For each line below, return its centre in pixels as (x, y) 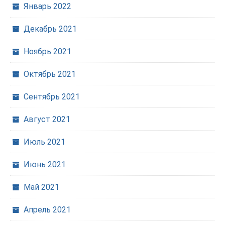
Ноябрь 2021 (47, 51)
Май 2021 (41, 187)
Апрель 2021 (47, 210)
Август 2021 (47, 119)
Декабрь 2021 (50, 29)
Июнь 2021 (45, 164)
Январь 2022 (47, 6)
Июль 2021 (44, 142)
